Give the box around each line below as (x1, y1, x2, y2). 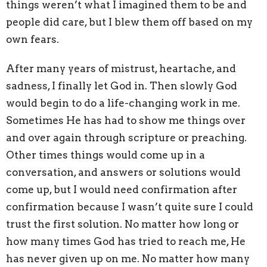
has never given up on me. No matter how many (6, 252, 250, 265)
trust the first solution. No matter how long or (6, 218, 239, 230)
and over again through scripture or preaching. (6, 131, 247, 144)
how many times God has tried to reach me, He (6, 235, 246, 247)
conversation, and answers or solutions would (6, 166, 241, 178)
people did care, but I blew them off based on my (6, 15, 253, 28)
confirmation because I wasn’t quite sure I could (6, 200, 253, 213)
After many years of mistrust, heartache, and (6, 62, 236, 74)
